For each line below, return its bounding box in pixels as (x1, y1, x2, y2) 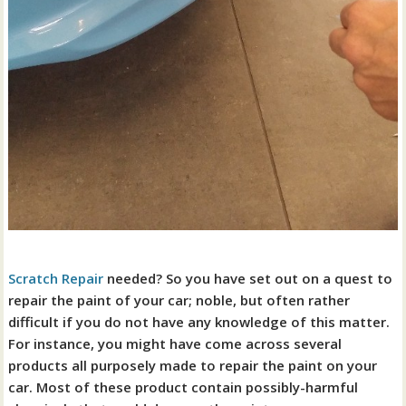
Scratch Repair (8, 269, 104, 288)
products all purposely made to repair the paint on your (8, 356, 378, 375)
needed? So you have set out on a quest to (103, 269, 393, 288)
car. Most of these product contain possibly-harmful (8, 378, 359, 397)
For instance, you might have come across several (8, 334, 343, 353)
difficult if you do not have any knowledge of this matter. (8, 313, 391, 332)
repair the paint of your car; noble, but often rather (8, 291, 351, 310)
